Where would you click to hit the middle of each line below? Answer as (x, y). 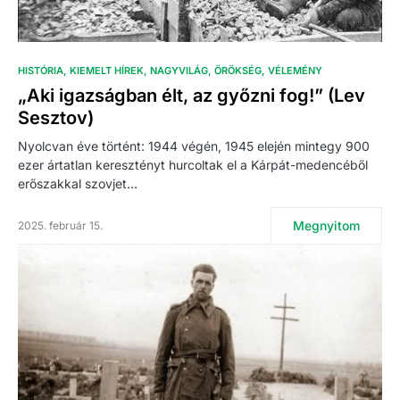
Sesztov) (56, 118)
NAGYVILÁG (179, 71)
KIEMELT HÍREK (107, 71)
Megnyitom (326, 226)
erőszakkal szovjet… (78, 184)
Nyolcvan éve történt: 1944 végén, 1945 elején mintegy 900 (194, 146)
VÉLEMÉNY (295, 71)
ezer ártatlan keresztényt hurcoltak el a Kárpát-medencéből (193, 165)
